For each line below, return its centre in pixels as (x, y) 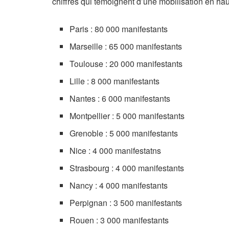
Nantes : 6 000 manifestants (120, 98)
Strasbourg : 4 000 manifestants (127, 168)
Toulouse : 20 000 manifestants (126, 64)
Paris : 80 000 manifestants (119, 29)
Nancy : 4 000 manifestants (119, 185)
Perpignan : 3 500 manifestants (126, 203)
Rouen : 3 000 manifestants (119, 220)
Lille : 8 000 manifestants (115, 81)
